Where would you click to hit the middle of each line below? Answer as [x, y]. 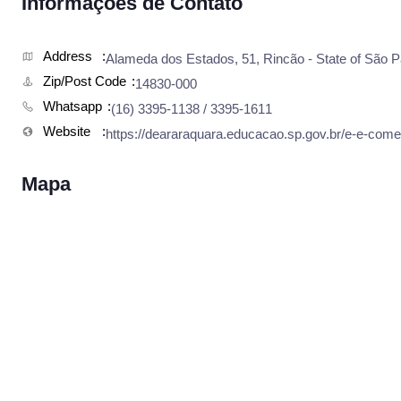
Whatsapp [73, 106]
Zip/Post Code [85, 81]
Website [67, 131]
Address [68, 56]
